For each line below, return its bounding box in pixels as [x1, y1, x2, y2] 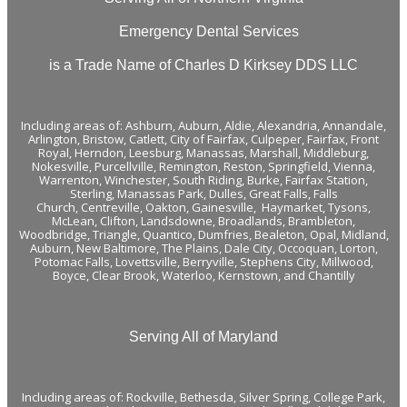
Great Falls [248, 184, 308, 202]
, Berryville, [176, 253, 240, 270]
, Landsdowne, [135, 212, 218, 229]
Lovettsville [114, 253, 177, 270]
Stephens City [239, 253, 316, 270]
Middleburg [303, 144, 366, 161]
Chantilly [307, 266, 355, 283]
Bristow [83, 130, 124, 147]
